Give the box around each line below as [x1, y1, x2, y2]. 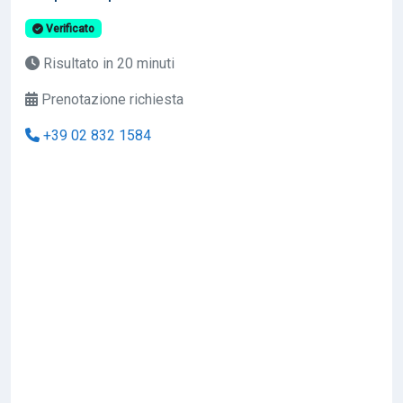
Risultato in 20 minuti [40, 54, 175, 72]
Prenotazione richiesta [38, 90, 184, 108]
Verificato [42, 22, 94, 35]
